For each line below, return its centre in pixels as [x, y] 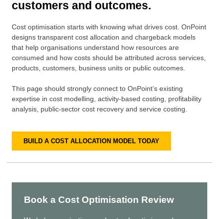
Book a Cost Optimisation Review [99, 199]
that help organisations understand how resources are [95, 48]
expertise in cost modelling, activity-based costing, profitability [107, 99]
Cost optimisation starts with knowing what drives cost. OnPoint [109, 27]
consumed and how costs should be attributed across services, [109, 58]
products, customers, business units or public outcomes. [99, 68]
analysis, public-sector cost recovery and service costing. [99, 109]
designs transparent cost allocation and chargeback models [104, 37]
